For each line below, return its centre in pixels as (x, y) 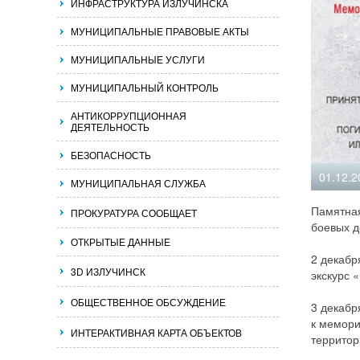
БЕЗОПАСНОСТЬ (111, 155)
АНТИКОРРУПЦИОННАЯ (129, 115)
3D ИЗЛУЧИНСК (108, 271)
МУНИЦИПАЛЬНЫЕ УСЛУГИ (138, 59)
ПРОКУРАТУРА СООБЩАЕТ (134, 213)
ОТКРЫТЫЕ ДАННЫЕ (121, 241)
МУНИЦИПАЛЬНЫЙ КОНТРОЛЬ (145, 87)
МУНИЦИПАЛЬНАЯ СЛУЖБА (138, 183)
